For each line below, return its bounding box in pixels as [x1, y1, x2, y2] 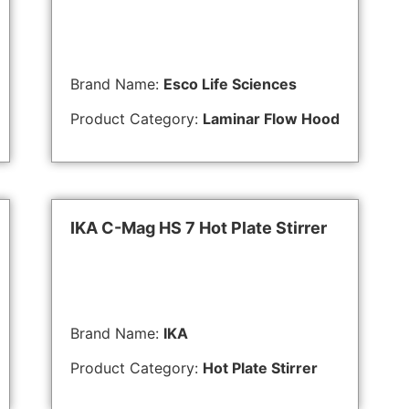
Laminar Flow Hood [203, 110, 340, 129]
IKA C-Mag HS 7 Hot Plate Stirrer [70, 217, 327, 237]
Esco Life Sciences [163, 74, 297, 93]
